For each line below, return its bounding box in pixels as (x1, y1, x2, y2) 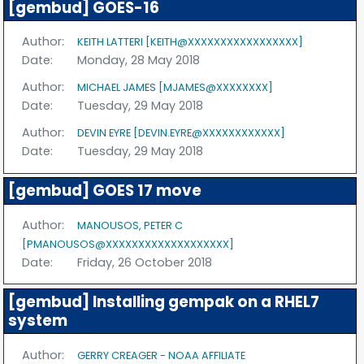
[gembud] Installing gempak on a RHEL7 (7, 292, 319, 313)
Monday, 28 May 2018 (77, 52, 201, 69)
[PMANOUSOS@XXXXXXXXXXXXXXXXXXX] (22, 237, 235, 252)
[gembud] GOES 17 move (7, 180, 201, 201)
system (7, 310, 67, 331)
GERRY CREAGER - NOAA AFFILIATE (77, 348, 246, 362)
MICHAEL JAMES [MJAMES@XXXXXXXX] (77, 80, 274, 95)
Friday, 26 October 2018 (77, 254, 213, 271)
